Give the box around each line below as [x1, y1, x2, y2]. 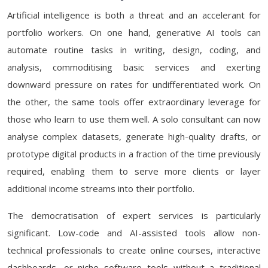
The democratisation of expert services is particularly [7, 209, 261, 221]
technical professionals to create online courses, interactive [7, 244, 261, 256]
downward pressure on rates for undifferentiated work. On [7, 78, 261, 90]
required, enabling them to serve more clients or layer [7, 165, 261, 177]
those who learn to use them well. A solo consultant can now [7, 113, 261, 125]
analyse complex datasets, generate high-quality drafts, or [7, 130, 261, 142]
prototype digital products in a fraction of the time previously [7, 148, 261, 160]
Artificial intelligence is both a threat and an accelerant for [7, 9, 261, 21]
